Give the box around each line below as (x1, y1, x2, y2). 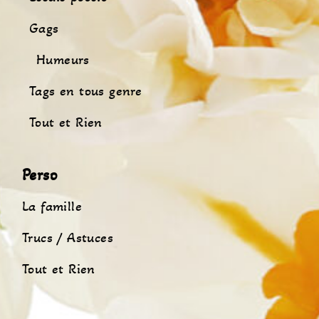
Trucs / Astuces (22, 229, 113, 246)
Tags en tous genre (29, 83, 142, 100)
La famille (22, 198, 82, 215)
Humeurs (36, 51, 90, 68)
